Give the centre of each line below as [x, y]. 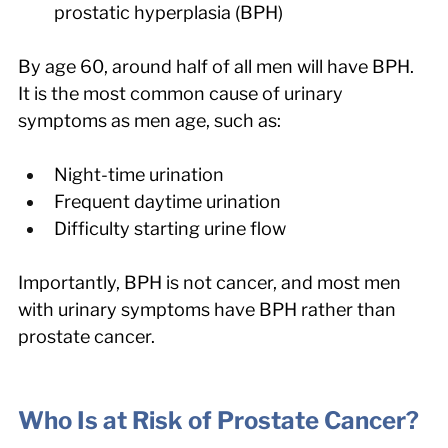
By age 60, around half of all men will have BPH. [218, 66]
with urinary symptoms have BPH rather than [209, 309]
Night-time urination [139, 174]
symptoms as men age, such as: [149, 120]
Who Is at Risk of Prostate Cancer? [218, 420]
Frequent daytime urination [167, 201]
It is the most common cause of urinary [182, 93]
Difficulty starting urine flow [170, 228]
